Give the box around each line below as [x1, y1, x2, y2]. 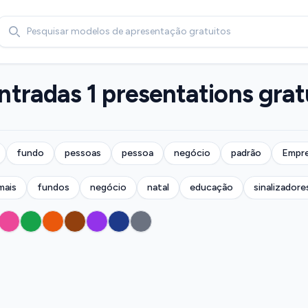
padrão [230, 147, 261, 159]
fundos [36, 181, 69, 193]
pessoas [64, 147, 101, 159]
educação [189, 181, 233, 193]
